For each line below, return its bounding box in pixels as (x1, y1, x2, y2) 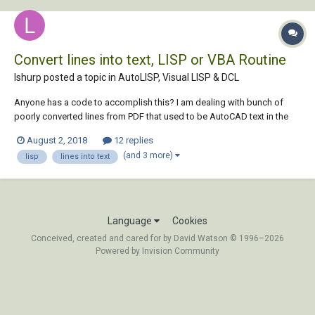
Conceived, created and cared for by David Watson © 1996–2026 (31, 233, 284, 243)
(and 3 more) (123, 150, 175, 161)
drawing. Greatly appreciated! (14, 125, 133, 136)
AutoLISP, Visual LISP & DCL (118, 72, 239, 84)
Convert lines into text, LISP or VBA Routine (14, 51, 286, 69)
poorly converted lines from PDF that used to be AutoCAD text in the (14, 111, 288, 122)
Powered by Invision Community (96, 245, 219, 256)
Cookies (172, 214, 207, 226)
